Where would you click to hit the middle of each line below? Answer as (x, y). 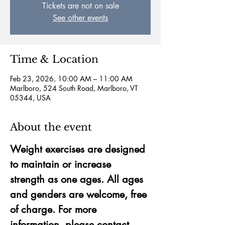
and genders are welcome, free (80, 194)
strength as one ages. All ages (78, 179)
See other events (80, 18)
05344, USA (30, 98)
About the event (51, 127)
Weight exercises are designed (79, 149)
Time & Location (54, 59)
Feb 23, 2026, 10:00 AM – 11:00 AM (71, 79)
